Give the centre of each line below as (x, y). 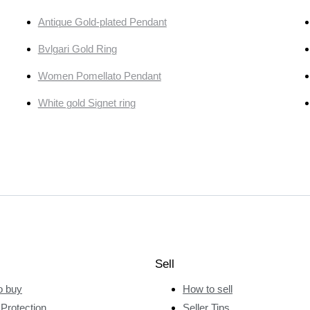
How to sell (208, 289)
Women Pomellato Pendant (99, 76)
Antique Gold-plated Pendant (102, 22)
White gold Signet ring (86, 103)
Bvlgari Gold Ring (77, 49)
